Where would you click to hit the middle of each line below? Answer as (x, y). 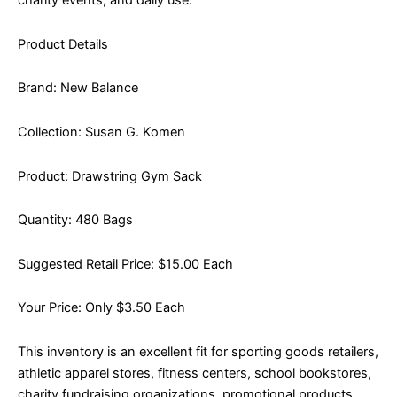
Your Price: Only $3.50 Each (101, 308)
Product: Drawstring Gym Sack (110, 176)
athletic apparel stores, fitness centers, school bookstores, (195, 373)
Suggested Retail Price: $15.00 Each (125, 264)
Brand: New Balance (78, 88)
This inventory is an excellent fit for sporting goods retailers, (198, 351)
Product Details (63, 44)
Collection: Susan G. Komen (101, 132)
